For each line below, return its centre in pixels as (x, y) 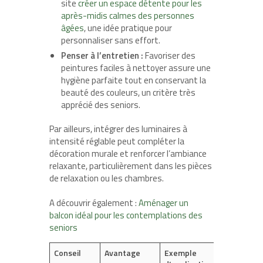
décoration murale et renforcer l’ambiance (128, 154)
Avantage (122, 253)
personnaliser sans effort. (111, 41)
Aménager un (163, 203)
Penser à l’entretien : (102, 56)
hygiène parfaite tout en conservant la (134, 80)
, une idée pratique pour (128, 28)
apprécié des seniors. (101, 105)
